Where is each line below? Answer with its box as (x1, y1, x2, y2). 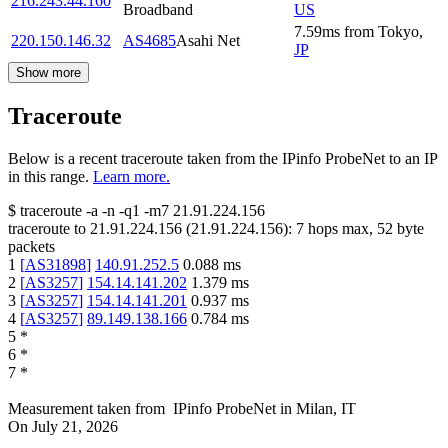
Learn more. (93, 167, 170, 185)
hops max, (304, 219, 377, 237)
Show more (16, 64, 81, 80)
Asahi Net (176, 31, 240, 49)
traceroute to (8, 219, 86, 237)
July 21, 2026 (32, 417, 118, 435)
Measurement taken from (8, 399, 165, 417)
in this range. (8, 167, 89, 185)
